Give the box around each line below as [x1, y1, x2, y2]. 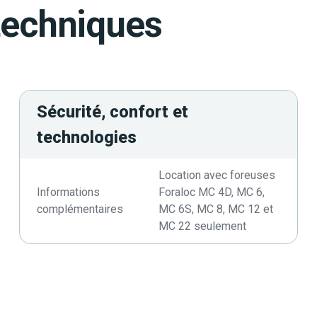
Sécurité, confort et [37, 102, 189, 122]
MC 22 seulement [158, 219, 246, 233]
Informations [37, 185, 100, 199]
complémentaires [37, 202, 124, 216]
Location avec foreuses [158, 168, 275, 182]
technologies [37, 127, 137, 147]
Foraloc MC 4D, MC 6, [158, 185, 265, 199]
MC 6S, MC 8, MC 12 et [158, 202, 273, 216]
